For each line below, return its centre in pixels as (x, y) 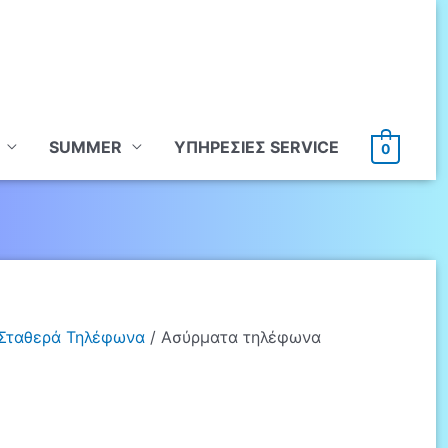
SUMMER (86, 147)
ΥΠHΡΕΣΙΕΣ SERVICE (257, 147)
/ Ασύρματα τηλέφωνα (232, 337)
